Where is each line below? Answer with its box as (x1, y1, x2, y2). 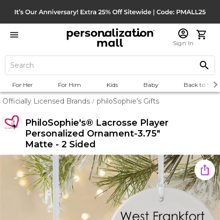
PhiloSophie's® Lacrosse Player (25, 117, 169, 128)
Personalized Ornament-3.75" (25, 128, 161, 139)
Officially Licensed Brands (2, 97, 90, 106)
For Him (58, 81, 82, 88)
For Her (12, 81, 33, 88)
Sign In (172, 39, 194, 47)
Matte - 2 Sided (25, 139, 96, 150)
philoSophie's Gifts (97, 97, 159, 106)
